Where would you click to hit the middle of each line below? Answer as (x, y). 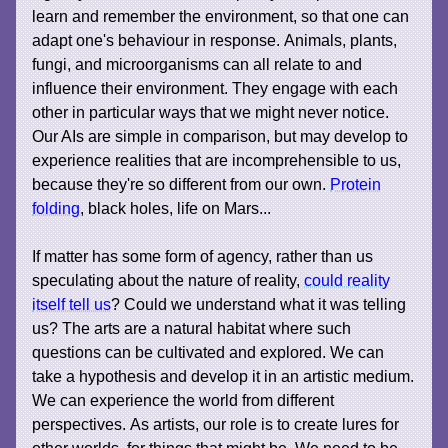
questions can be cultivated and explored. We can (208, 351)
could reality (347, 279)
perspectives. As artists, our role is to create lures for (216, 423)
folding (56, 207)
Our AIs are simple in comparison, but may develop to (220, 135)
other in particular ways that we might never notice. (211, 111)
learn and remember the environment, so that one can (221, 15)
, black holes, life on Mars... (176, 207)
